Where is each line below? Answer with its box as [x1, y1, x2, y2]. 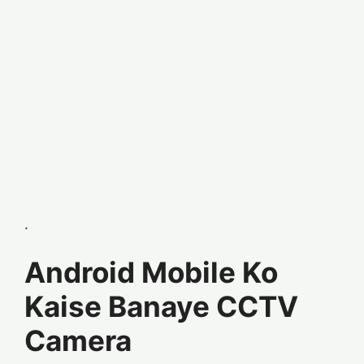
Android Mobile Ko [24, 255, 278, 289]
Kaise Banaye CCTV [24, 289, 298, 323]
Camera [24, 323, 132, 357]
